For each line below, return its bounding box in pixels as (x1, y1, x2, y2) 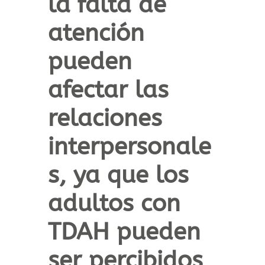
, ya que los (59, 161, 189, 189)
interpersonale (47, 132, 211, 161)
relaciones (47, 104, 162, 132)
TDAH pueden (47, 218, 201, 246)
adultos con (47, 189, 180, 218)
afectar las (47, 76, 169, 104)
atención (47, 19, 144, 47)
